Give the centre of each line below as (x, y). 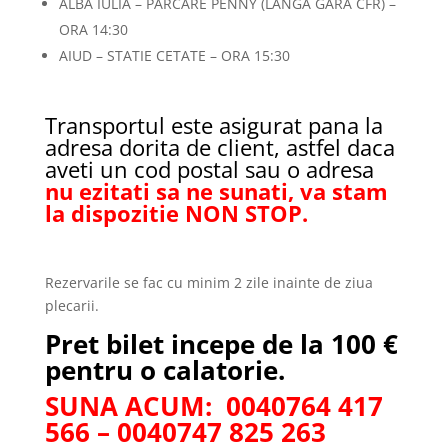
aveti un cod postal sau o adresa (209, 169)
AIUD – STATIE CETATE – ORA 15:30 (174, 55)
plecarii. (71, 305)
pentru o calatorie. (164, 370)
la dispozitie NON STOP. (176, 213)
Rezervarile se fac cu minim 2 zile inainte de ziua (208, 282)
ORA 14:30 (93, 29)
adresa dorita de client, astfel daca (219, 147)
